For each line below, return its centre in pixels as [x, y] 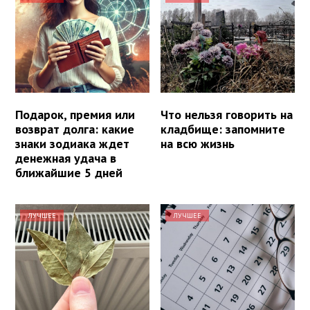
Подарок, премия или [75, 114]
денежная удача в [66, 158]
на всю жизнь [198, 143]
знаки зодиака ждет [72, 143]
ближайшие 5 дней [69, 172]
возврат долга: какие [75, 129]
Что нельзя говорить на [227, 114]
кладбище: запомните [223, 129]
